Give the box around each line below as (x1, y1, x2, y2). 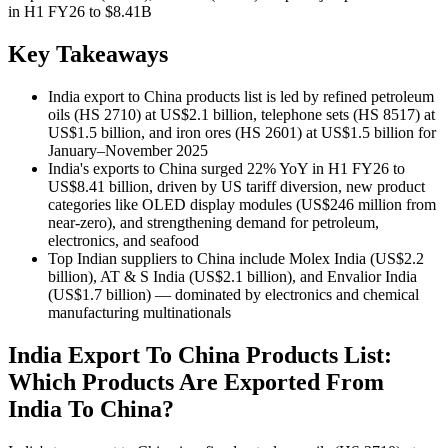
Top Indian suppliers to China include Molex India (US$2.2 (48, 250, 424, 268)
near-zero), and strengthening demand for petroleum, (48, 214, 379, 232)
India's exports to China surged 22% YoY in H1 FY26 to (48, 160, 405, 178)
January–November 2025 (48, 142, 208, 160)
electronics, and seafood (48, 232, 199, 250)
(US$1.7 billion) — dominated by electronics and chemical (48, 286, 419, 304)
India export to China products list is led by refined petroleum (48, 88, 434, 106)
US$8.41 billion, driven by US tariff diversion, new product (48, 178, 425, 196)
